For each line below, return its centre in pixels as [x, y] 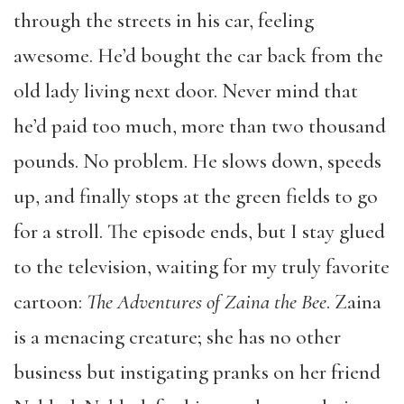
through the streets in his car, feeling [164, 20]
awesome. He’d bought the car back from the [198, 55]
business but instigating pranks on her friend [197, 372]
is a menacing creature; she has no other [177, 337]
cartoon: [50, 302]
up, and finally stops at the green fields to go [196, 196]
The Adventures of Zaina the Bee [207, 302]
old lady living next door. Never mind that [186, 91]
